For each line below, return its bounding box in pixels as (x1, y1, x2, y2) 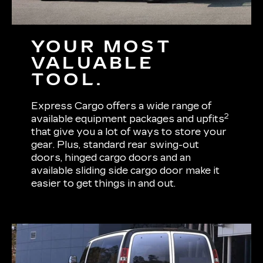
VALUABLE (31, 53, 154, 73)
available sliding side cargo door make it (31, 164, 220, 176)
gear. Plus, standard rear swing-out (31, 139, 200, 150)
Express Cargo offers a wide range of (31, 100, 212, 112)
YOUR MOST (31, 36, 172, 57)
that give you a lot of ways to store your (31, 126, 227, 137)
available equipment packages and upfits (31, 113, 225, 124)
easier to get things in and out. (31, 177, 176, 189)
